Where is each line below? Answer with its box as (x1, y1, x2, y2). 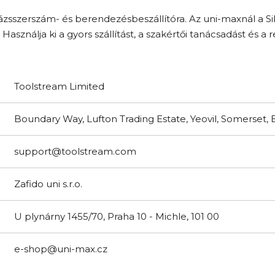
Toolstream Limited (14, 80, 104, 92)
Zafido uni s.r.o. (14, 177, 82, 190)
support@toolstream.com (14, 145, 136, 157)
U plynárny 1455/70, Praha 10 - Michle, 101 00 (14, 210, 219, 222)
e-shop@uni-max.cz (14, 242, 107, 255)
